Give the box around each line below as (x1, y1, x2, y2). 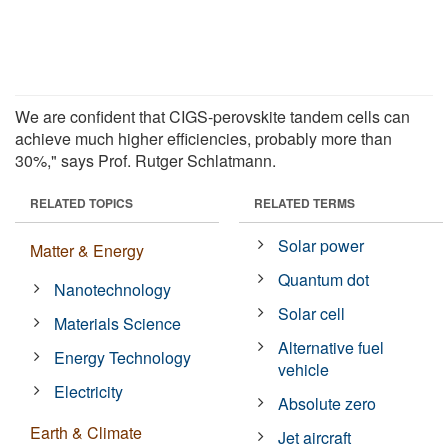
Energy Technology (54, 345, 192, 369)
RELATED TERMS (254, 193, 355, 212)
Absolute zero (278, 391, 377, 415)
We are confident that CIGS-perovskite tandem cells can (15, 104, 410, 128)
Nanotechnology (54, 277, 172, 301)
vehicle (278, 357, 330, 381)
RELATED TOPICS (30, 193, 133, 212)
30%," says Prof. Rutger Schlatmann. (15, 148, 276, 172)
